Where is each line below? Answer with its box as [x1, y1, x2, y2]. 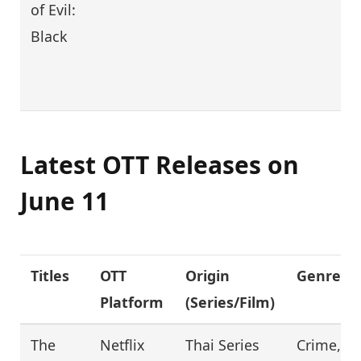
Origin [185, 266, 230, 286]
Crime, [297, 335, 342, 355]
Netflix [100, 335, 145, 355]
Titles [31, 266, 70, 286]
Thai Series [185, 335, 260, 355]
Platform [100, 293, 164, 313]
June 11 [20, 185, 109, 218]
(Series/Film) [185, 293, 276, 313]
